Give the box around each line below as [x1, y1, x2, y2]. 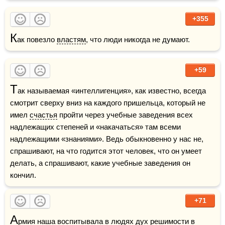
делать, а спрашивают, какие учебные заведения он [10, 159, 190, 167]
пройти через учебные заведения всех [57, 110, 193, 119]
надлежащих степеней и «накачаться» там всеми [10, 123, 181, 131]
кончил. [10, 171, 36, 179]
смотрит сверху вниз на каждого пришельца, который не [10, 98, 205, 107]
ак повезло [17, 35, 57, 44]
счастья [30, 110, 57, 119]
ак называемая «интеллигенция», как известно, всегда [18, 86, 206, 95]
